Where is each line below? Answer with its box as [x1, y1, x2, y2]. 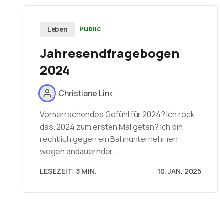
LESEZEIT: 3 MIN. [40, 166, 97, 176]
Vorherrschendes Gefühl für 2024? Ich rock [40, 109, 194, 120]
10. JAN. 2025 [157, 166, 201, 176]
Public [80, 25, 101, 34]
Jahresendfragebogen [40, 44, 180, 62]
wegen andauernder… [40, 146, 117, 157]
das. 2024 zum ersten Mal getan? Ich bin [40, 121, 183, 132]
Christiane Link [58, 87, 113, 99]
